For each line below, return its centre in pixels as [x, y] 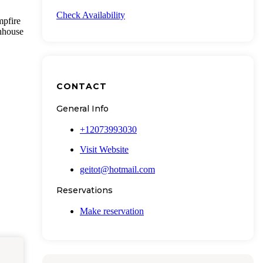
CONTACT [82, 86]
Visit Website [104, 149]
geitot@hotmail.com [117, 169]
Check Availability [91, 15]
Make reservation [112, 211]
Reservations [85, 190]
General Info [82, 108]
